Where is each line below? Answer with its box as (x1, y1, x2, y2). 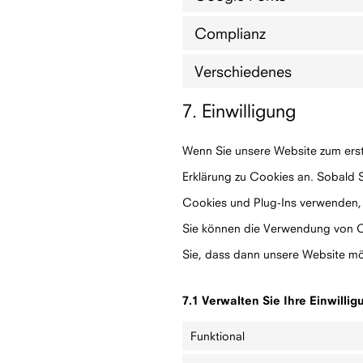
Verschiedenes (194, 62, 292, 80)
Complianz (194, 24, 266, 42)
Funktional (190, 328, 245, 343)
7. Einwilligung (182, 100, 296, 122)
